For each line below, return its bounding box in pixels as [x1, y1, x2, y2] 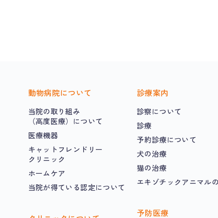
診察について [137, 106, 182, 116]
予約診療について [137, 134, 197, 145]
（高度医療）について [28, 115, 103, 126]
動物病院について [28, 87, 92, 99]
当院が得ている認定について [28, 182, 126, 192]
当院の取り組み [28, 106, 81, 116]
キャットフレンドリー [28, 144, 103, 154]
